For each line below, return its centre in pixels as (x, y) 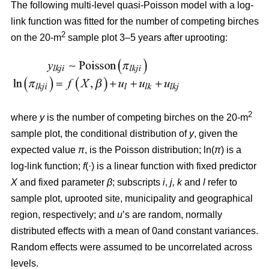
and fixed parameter (61, 182)
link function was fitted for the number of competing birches (135, 21)
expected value (44, 150)
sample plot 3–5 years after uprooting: (147, 37)
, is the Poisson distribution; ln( (150, 150)
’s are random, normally (172, 214)
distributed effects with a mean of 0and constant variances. (134, 231)
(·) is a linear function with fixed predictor (171, 166)
